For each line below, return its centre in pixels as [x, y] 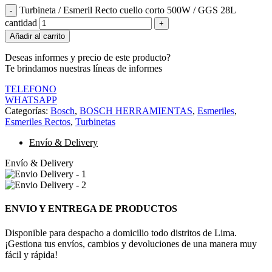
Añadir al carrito [37, 36]
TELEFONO [31, 89]
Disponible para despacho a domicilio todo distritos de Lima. [121, 233]
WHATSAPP [31, 100]
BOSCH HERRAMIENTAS [136, 111]
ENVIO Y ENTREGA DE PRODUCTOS [91, 209]
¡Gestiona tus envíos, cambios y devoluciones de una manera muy [131, 243]
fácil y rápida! [31, 254]
